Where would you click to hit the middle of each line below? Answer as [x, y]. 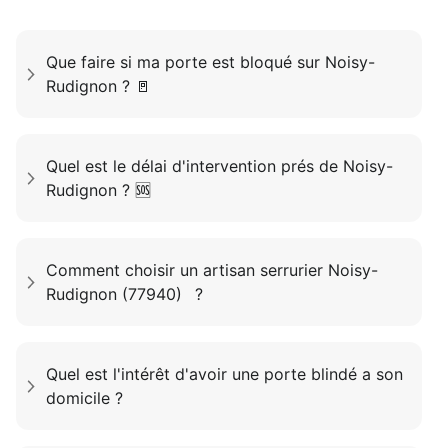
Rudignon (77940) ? [125, 294]
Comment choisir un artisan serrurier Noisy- [212, 270]
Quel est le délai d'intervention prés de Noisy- [220, 166]
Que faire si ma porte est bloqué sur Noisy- [211, 62]
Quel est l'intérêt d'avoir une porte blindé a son [225, 374]
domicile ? [85, 398]
